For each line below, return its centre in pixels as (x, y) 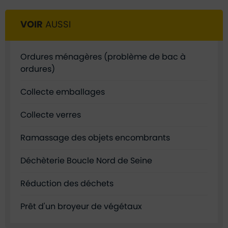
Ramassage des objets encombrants (95, 138)
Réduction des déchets (67, 183)
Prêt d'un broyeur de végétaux (81, 206)
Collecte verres (51, 115)
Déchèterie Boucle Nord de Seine (86, 161)
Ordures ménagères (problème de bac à (103, 57)
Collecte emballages (63, 92)
